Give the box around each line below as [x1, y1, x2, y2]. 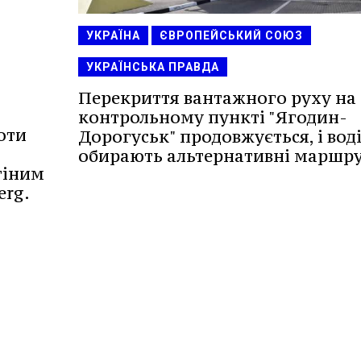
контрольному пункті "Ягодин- [77, 106, 347, 128]
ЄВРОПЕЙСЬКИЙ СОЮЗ [159, 28, 303, 42]
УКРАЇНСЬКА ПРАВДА [85, 60, 219, 73]
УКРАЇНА [85, 28, 140, 42]
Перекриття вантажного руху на [77, 86, 356, 109]
